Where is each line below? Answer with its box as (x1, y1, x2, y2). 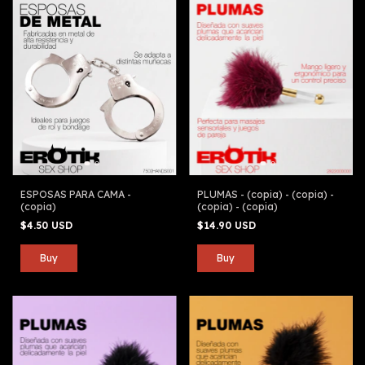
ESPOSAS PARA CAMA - (20, 187, 131, 200)
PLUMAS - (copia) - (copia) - (196, 187, 334, 200)
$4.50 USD (20, 218, 76, 231)
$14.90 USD (196, 218, 259, 231)
